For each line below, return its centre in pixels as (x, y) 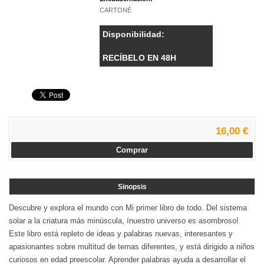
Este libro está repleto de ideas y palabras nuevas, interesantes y (121, 234)
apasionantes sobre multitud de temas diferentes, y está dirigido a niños (132, 247)
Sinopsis (132, 187)
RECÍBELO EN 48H (139, 58)
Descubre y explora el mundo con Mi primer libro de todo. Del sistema (128, 208)
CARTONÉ (115, 10)
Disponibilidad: (133, 34)
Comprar (132, 150)
